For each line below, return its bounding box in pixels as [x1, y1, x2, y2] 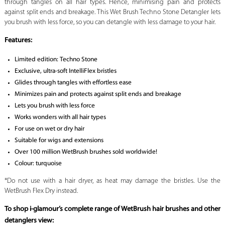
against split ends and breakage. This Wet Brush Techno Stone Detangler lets [4, 9, 221, 17]
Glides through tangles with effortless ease [14, 79, 132, 86]
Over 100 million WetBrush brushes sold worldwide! [14, 149, 157, 156]
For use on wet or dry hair [14, 126, 84, 133]
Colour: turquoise [14, 160, 62, 167]
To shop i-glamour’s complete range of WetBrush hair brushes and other [4, 205, 220, 213]
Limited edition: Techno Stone [14, 56, 97, 63]
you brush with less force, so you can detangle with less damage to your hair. [4, 19, 215, 27]
